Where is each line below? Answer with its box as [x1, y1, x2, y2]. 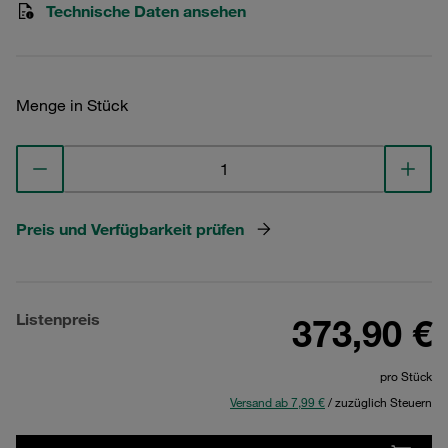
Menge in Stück [16, 95, 128, 115]
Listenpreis [16, 309, 100, 329]
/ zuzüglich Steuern [325, 394, 432, 410]
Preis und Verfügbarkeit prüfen [16, 219, 244, 239]
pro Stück [380, 368, 432, 384]
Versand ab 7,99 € [230, 394, 325, 410]
